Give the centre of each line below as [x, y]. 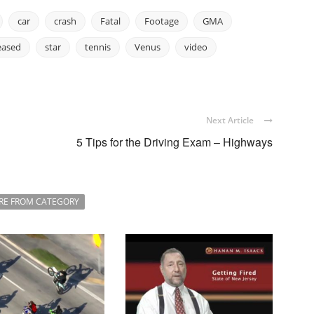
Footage [162, 21]
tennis [98, 47]
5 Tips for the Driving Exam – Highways [175, 142]
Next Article [230, 121]
